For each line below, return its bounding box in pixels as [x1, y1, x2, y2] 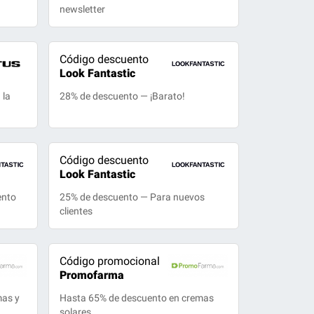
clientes [59, 205, 93, 217]
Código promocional [59, 254, 160, 268]
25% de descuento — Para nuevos [59, 191, 205, 203]
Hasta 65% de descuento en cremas [59, 292, 214, 303]
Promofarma [59, 268, 124, 282]
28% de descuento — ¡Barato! [59, 90, 185, 102]
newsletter [59, 4, 105, 15]
